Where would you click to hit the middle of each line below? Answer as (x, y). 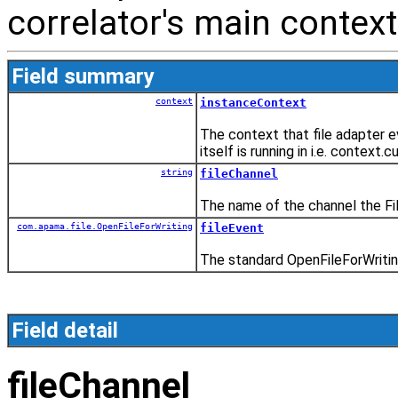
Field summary (83, 76)
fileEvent (232, 227)
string (177, 171)
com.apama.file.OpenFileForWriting (105, 226)
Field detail (65, 330)
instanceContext (253, 102)
